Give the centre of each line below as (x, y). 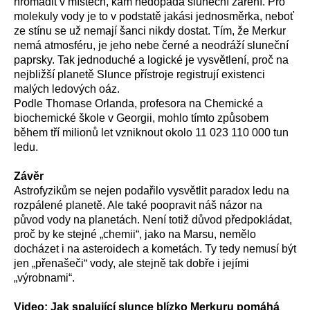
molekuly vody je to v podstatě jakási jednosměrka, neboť (154, 16)
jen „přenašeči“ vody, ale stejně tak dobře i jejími (131, 263)
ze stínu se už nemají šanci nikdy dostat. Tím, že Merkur (150, 31)
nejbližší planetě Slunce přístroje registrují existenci (139, 74)
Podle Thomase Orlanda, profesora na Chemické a (138, 103)
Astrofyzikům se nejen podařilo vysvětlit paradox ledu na (152, 191)
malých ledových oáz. (67, 89)
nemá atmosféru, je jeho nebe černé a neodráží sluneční (151, 45)
